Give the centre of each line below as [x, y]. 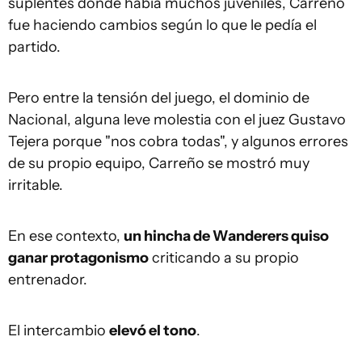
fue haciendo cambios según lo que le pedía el [162, 25]
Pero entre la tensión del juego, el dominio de [159, 98]
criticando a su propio [224, 258]
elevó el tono [153, 330]
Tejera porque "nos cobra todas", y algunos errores [178, 141]
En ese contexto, [66, 236]
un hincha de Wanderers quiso [226, 236]
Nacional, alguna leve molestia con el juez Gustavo [177, 120]
